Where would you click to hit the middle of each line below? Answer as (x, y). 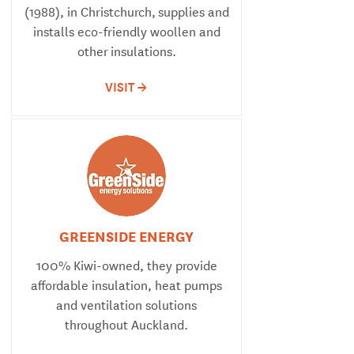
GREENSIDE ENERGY (126, 235)
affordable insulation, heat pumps (126, 284)
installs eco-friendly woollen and (126, 30)
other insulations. (126, 50)
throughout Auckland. (126, 324)
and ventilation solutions (126, 304)
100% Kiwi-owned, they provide (126, 264)
